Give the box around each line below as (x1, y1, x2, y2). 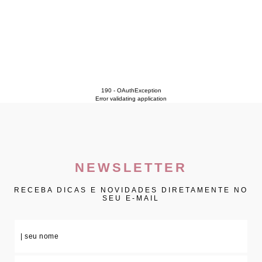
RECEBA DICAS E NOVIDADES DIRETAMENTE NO (14, 185, 248, 194)
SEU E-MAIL (102, 194, 160, 202)
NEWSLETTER (75, 160, 187, 175)
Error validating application (95, 95, 167, 102)
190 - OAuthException (101, 87, 161, 94)
